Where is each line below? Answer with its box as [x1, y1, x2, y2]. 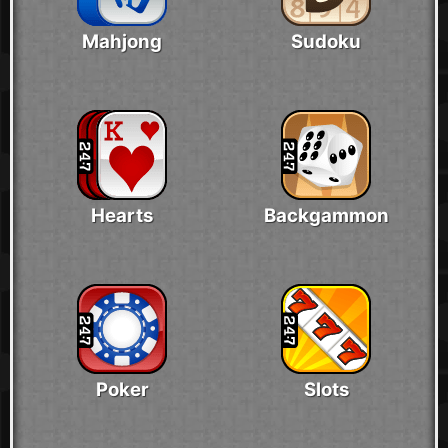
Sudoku [291, 30, 361, 54]
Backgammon [263, 204, 389, 228]
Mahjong [82, 30, 162, 54]
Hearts [91, 204, 153, 228]
